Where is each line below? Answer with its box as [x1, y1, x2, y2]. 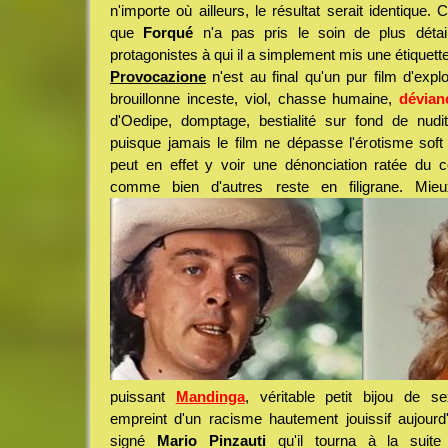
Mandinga [175, 388, 245, 406]
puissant [110, 388, 176, 406]
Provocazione [110, 68, 206, 86]
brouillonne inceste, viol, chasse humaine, [110, 90, 400, 108]
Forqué [143, 24, 194, 42]
